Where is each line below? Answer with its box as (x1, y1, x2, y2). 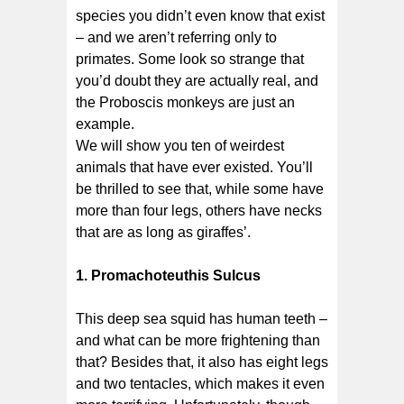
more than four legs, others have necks (76, 202, 322, 218)
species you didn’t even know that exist (76, 7, 325, 23)
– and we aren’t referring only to (76, 29, 277, 45)
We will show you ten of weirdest (76, 137, 284, 153)
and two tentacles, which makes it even (76, 375, 325, 391)
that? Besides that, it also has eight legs (76, 353, 328, 370)
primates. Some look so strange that (76, 50, 304, 67)
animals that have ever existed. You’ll (76, 159, 313, 175)
